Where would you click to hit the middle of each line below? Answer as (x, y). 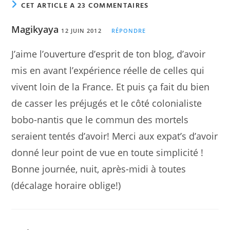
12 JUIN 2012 (81, 30)
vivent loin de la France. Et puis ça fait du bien (111, 87)
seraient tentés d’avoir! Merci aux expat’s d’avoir (115, 136)
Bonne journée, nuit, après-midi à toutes (99, 169)
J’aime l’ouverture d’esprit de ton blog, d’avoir (109, 54)
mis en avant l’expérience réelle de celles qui (108, 70)
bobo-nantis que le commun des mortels (100, 119)
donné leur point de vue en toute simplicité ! (108, 152)
